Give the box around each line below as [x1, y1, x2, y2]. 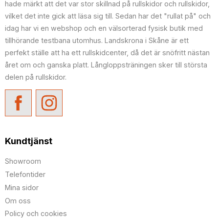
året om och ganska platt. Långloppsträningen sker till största [5, 60, 207, 69]
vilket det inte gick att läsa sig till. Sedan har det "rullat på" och [5, 11, 211, 20]
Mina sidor [5, 183, 39, 192]
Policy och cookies [5, 209, 67, 218]
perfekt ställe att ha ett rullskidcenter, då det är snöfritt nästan [5, 48, 210, 57]
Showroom [5, 157, 41, 166]
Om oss [5, 196, 31, 205]
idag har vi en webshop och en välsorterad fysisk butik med [5, 23, 203, 32]
